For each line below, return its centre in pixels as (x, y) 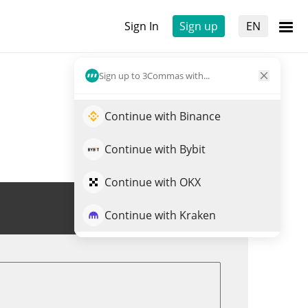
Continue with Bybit (155, 149)
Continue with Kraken (160, 215)
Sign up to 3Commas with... (154, 75)
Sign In (142, 26)
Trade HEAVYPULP (163, 208)
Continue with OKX (153, 182)
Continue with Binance (163, 116)
